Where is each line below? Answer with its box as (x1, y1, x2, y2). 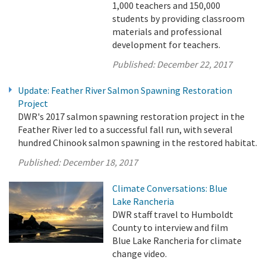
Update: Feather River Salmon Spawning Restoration (18, 84, 232, 96)
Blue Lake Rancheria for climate (112, 235, 242, 246)
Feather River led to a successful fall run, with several (18, 123, 233, 135)
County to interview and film (112, 221, 229, 233)
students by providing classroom (112, 12, 245, 24)
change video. (112, 248, 167, 259)
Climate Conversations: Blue (112, 182, 228, 194)
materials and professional (112, 26, 223, 37)
